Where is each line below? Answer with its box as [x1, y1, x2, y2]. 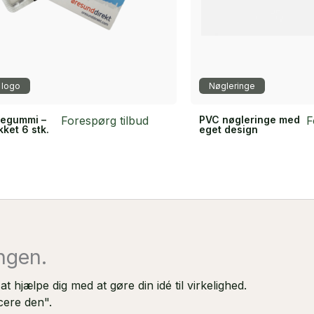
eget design [199, 123, 258, 135]
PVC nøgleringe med [199, 113, 300, 125]
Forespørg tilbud [61, 113, 149, 128]
